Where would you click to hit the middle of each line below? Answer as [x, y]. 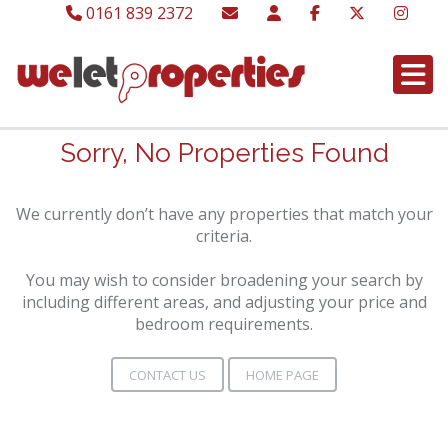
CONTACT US [167, 375]
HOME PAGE [282, 375]
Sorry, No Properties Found [224, 153]
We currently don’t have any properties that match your [224, 214]
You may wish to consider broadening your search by [224, 280]
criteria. [224, 236]
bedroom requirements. [224, 324]
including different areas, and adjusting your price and [224, 302]
